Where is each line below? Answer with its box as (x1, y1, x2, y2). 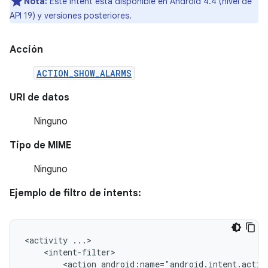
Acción (10, 44, 43, 56)
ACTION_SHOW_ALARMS (36, 68, 132, 79)
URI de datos (10, 92, 69, 103)
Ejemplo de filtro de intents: (10, 187, 141, 199)
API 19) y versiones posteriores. (10, 10, 132, 21)
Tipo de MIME (10, 139, 71, 151)
